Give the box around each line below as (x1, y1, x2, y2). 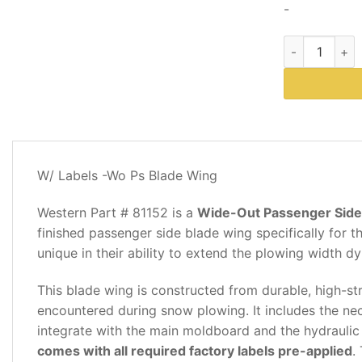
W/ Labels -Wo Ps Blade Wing (37, 167, 217, 184)
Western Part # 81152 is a (37, 204, 197, 221)
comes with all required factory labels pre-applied (37, 342, 352, 359)
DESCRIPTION (25, 152, 98, 165)
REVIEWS (26, 185, 76, 198)
